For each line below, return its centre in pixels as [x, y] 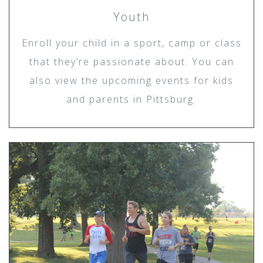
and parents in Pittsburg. [131, 99]
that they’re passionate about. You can [131, 61]
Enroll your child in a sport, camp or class [131, 43]
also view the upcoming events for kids [131, 80]
